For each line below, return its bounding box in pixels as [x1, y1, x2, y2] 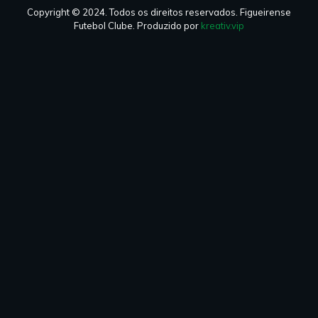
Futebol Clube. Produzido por [74, 20, 201, 32]
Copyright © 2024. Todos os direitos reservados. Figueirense [27, 6, 291, 18]
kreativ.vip [201, 20, 244, 32]
